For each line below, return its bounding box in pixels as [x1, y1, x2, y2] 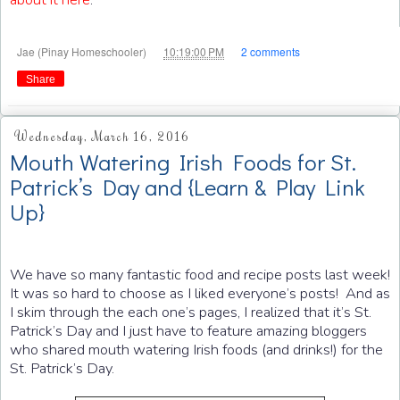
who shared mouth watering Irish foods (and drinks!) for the [10, 338, 383, 360]
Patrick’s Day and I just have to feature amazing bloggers [10, 320, 367, 341]
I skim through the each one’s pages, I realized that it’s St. [10, 301, 371, 322]
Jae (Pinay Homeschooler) [17, 43, 149, 59]
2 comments [241, 43, 300, 59]
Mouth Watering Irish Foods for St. [10, 146, 356, 178]
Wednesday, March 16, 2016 [14, 129, 190, 146]
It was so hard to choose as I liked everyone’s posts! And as [10, 282, 390, 304]
